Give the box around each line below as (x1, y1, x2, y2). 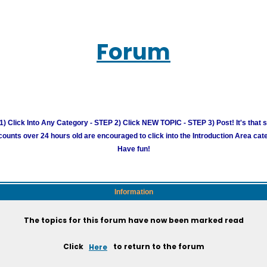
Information (114, 188, 153, 196)
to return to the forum (111, 241, 204, 252)
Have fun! (117, 145, 150, 153)
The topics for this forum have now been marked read (23, 215, 244, 225)
